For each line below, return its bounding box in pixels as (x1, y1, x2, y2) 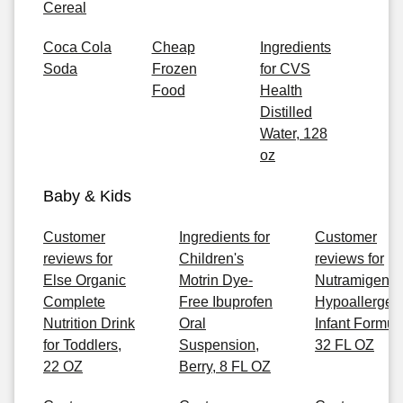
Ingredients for (179, 229, 270, 245)
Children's (179, 251, 244, 266)
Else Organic (43, 273, 126, 288)
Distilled (260, 104, 312, 120)
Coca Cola (43, 40, 112, 55)
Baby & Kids (43, 187, 131, 205)
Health (260, 83, 302, 98)
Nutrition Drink (43, 316, 135, 331)
